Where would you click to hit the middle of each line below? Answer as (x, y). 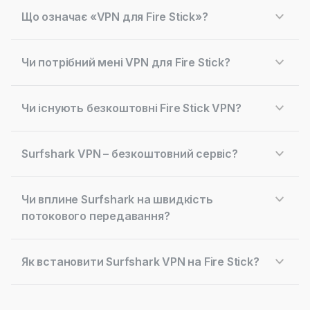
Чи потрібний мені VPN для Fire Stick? (126, 62)
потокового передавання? (96, 216)
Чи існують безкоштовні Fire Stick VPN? (131, 108)
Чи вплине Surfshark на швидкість (117, 199)
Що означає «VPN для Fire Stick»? (115, 17)
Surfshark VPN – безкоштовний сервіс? (130, 154)
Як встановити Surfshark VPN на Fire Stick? (140, 262)
